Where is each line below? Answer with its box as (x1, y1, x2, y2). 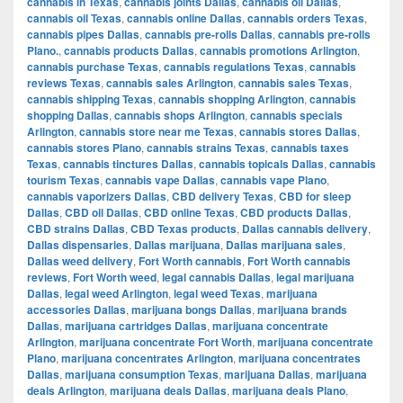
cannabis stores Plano (27, 139, 141, 156)
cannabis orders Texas (247, 9, 364, 26)
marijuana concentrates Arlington (61, 349, 233, 366)
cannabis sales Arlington (106, 74, 233, 91)
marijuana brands (257, 300, 347, 318)
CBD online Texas (144, 203, 235, 220)
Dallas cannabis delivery (242, 219, 368, 237)
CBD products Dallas (240, 203, 348, 220)
